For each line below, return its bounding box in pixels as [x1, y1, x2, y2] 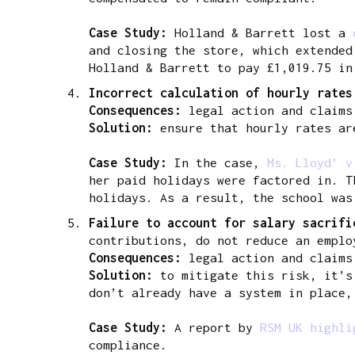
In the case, [167, 155, 267, 170]
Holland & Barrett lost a [167, 25, 353, 40]
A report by [174, 319, 260, 334]
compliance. [89, 337, 174, 352]
